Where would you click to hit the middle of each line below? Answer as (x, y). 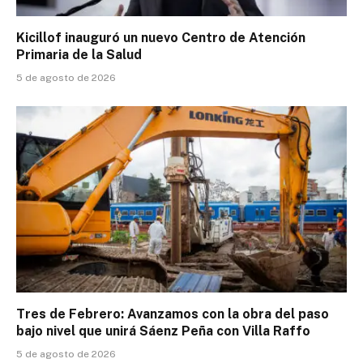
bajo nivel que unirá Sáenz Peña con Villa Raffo (163, 331)
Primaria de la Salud (79, 55)
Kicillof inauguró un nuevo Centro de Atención (161, 38)
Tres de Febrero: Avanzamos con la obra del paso (173, 314)
